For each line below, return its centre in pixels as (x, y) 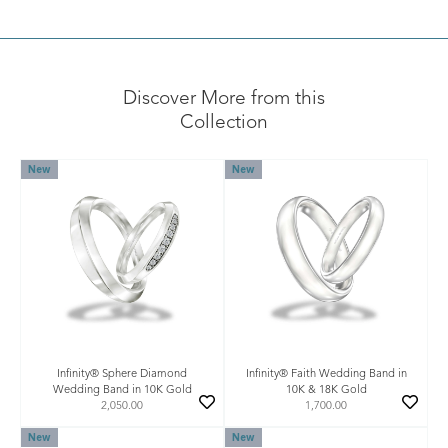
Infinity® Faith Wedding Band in (326, 374)
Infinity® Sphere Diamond (122, 374)
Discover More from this (224, 99)
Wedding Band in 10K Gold (122, 390)
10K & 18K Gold (326, 390)
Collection (224, 123)
